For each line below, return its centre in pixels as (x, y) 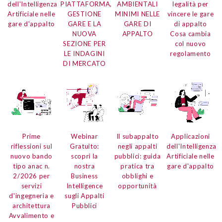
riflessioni (26, 146)
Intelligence (84, 186)
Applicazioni (191, 137)
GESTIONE (84, 14)
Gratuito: (84, 146)
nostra (84, 166)
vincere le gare (191, 14)
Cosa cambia (191, 34)
